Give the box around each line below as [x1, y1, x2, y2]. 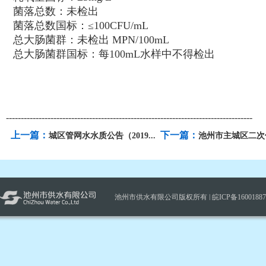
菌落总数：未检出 [13, 5, 99, 17]
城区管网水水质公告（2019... [49, 131, 156, 140]
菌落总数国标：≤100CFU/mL [13, 20, 148, 31]
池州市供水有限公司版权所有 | [115, 193, 212, 201]
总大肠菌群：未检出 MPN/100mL [13, 34, 169, 46]
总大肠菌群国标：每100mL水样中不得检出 [13, 48, 215, 60]
